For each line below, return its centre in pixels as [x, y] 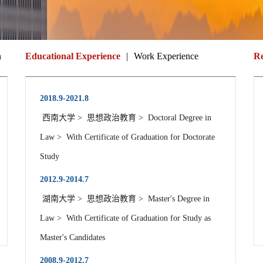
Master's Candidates [74, 237]
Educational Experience [73, 56]
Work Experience [166, 56]
